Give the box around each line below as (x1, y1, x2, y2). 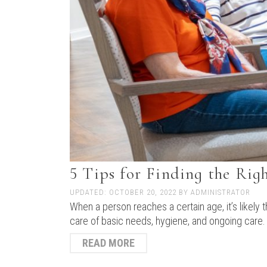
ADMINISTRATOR (191, 188, 250, 197)
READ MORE (82, 237, 135, 250)
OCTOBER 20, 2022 (109, 188, 179, 197)
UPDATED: (70, 188, 109, 197)
